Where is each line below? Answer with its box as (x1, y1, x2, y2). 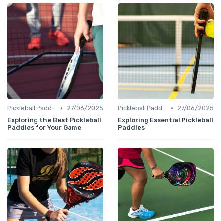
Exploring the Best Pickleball (7, 116, 101, 124)
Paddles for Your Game (7, 124, 81, 132)
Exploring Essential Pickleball (118, 116, 213, 124)
